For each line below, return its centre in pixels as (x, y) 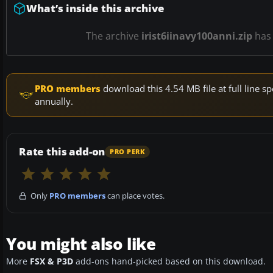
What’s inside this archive (95, 9)
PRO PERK (128, 151)
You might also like (81, 244)
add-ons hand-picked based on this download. (169, 262)
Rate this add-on (62, 152)
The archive (113, 36)
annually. (54, 101)
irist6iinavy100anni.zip (197, 36)
